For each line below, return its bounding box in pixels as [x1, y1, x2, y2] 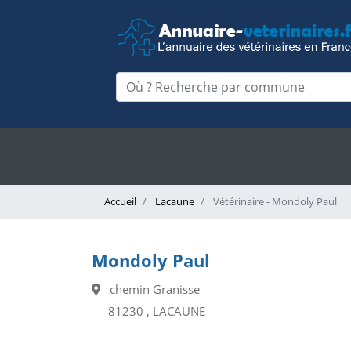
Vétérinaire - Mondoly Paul [211, 194, 337, 209]
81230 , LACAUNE [108, 303, 205, 320]
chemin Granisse [100, 281, 200, 298]
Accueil [104, 194, 136, 209]
